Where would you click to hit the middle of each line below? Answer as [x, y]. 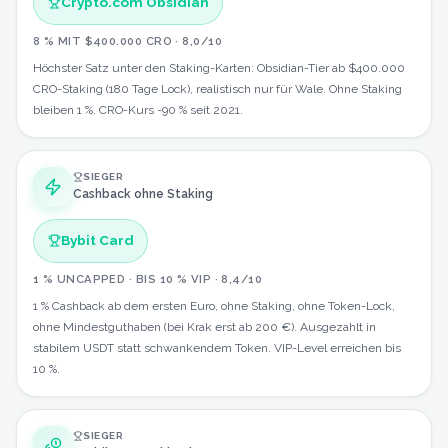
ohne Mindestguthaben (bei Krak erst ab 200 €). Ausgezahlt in [204, 326]
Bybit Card [97, 240]
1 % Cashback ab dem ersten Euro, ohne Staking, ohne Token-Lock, [214, 305]
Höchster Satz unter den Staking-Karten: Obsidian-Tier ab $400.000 [219, 67]
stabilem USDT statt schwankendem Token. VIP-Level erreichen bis [217, 347]
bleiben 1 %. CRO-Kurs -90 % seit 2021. [138, 109]
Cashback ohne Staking [143, 194]
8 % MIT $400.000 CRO [102, 40]
